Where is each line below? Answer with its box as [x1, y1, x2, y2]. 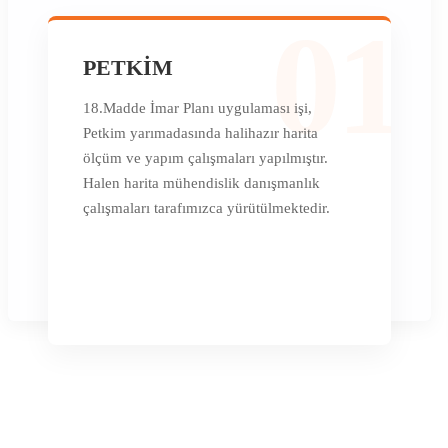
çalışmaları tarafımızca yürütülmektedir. [83, 199, 330, 216]
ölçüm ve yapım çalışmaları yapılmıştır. [83, 149, 328, 166]
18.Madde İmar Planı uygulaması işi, [83, 99, 312, 116]
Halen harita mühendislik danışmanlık [83, 174, 320, 191]
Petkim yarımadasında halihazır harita [83, 124, 318, 141]
